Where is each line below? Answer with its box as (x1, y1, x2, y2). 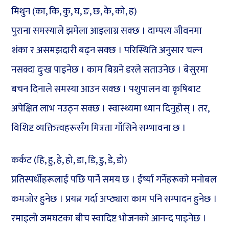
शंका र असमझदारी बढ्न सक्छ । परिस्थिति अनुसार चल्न (11, 42, 203, 59)
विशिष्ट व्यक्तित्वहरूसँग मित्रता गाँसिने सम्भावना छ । (11, 120, 187, 136)
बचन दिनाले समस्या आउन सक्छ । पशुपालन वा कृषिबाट (11, 81, 201, 98)
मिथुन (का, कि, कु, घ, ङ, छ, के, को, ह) (11, 4, 138, 20)
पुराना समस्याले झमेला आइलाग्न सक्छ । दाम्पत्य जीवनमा (11, 23, 202, 39)
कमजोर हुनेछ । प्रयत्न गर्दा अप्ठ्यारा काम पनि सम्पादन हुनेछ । (11, 191, 218, 208)
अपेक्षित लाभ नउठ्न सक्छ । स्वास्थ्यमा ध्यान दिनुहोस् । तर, (11, 101, 210, 117)
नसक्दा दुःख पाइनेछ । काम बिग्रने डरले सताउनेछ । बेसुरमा (11, 62, 209, 78)
